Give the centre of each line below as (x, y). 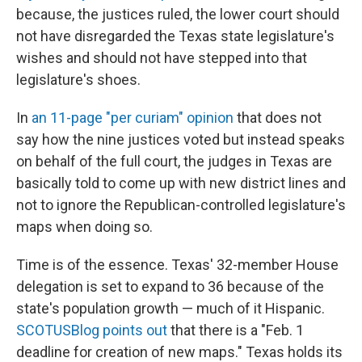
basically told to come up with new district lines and (181, 183)
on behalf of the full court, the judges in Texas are (174, 161)
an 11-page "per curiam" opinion (133, 118)
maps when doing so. (84, 227)
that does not (278, 118)
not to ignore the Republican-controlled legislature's (181, 205)
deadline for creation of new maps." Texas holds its (179, 352)
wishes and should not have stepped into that (162, 58)
